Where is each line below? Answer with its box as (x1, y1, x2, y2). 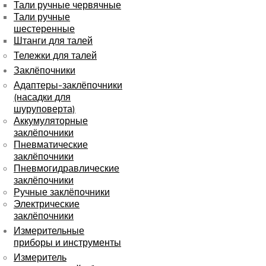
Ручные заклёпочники (14, 186, 110, 198)
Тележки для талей (14, 49, 97, 62)
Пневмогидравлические (14, 162, 119, 175)
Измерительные (14, 224, 84, 237)
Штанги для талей (14, 34, 93, 47)
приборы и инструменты (14, 236, 121, 249)
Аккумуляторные (14, 115, 88, 127)
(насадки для (14, 91, 71, 103)
